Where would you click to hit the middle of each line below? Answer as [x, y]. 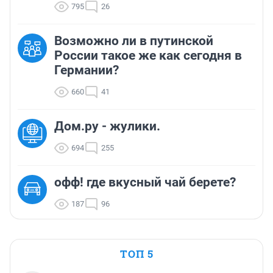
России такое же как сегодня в [148, 55]
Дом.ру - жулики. [107, 126]
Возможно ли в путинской [134, 41]
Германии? [87, 70]
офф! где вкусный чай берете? [145, 182]
